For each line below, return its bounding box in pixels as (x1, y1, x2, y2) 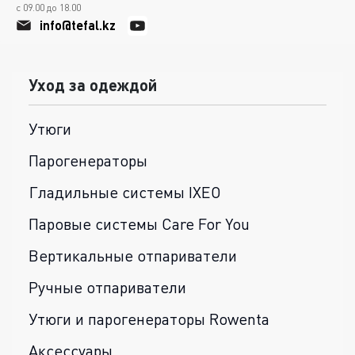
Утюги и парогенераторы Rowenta (29, 309, 269, 330)
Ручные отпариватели (29, 277, 186, 298)
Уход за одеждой (29, 75, 157, 95)
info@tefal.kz (40, 17, 116, 32)
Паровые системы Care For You (29, 214, 250, 235)
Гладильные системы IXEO (29, 182, 221, 203)
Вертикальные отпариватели (29, 246, 237, 266)
